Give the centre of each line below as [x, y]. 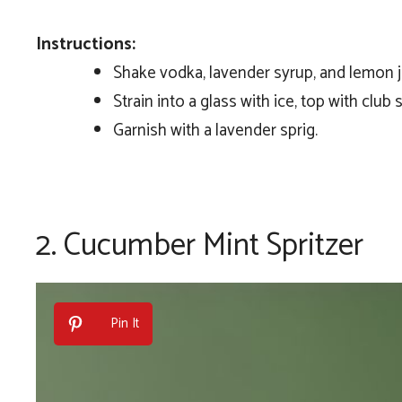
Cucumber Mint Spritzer [214, 245]
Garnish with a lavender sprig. [215, 130]
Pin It [125, 324]
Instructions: [86, 44]
